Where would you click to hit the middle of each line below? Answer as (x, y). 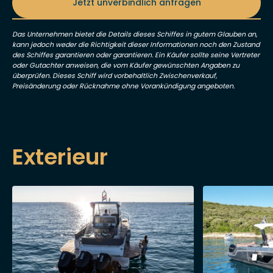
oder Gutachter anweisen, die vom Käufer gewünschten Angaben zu (126, 66)
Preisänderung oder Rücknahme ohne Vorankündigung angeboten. (123, 86)
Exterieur (60, 157)
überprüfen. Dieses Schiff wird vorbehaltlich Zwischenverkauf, (115, 76)
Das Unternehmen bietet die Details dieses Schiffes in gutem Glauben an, (135, 34)
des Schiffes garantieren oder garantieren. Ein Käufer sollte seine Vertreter (136, 55)
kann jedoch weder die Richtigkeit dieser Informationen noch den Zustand (136, 45)
